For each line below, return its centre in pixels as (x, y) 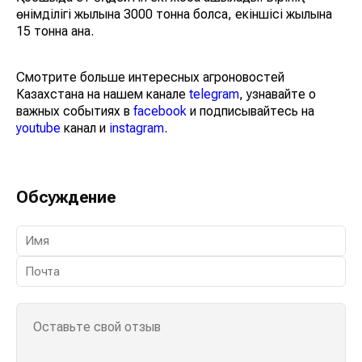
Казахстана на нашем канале (103, 95)
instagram (137, 128)
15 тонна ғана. (55, 32)
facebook (160, 112)
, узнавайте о (278, 95)
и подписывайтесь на (250, 112)
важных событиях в (75, 112)
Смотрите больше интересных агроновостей (150, 78)
